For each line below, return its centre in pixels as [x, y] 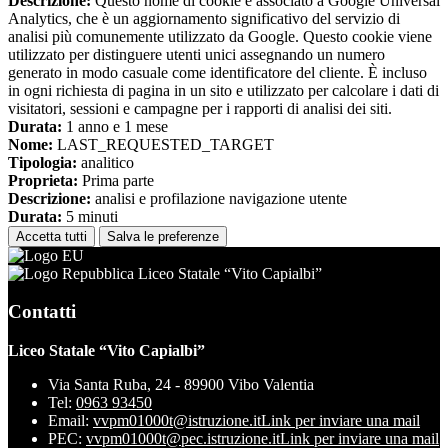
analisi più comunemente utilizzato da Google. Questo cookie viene [220, 36]
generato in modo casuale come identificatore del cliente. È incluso [217, 72]
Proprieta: [43, 180]
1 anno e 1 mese [115, 126]
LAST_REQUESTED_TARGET [163, 144]
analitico [105, 162]
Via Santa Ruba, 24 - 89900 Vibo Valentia [181, 384]
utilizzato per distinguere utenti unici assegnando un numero [196, 54]
